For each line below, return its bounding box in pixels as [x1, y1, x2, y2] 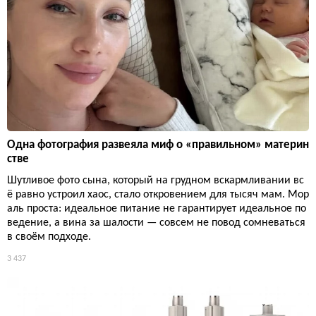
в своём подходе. [7, 231, 91, 243]
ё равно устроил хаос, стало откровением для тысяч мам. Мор [7, 189, 309, 201]
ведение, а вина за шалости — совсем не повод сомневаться [7, 217, 305, 229]
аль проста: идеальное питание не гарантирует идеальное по [7, 203, 306, 215]
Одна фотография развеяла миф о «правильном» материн [7, 139, 309, 152]
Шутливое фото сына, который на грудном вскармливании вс [7, 175, 304, 187]
